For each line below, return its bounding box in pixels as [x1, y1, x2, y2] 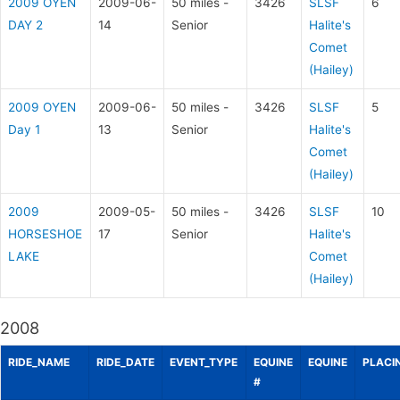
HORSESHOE [8, 226, 82, 241]
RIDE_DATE [96, 355, 154, 370]
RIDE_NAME [8, 355, 70, 370]
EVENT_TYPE [170, 355, 237, 370]
